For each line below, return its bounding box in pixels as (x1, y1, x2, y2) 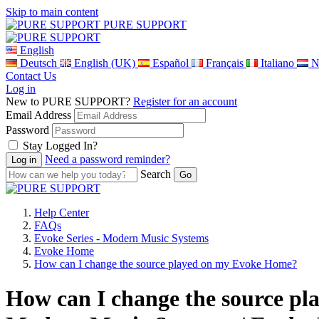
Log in (6, 83, 36, 95)
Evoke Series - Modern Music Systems (34, 232, 209, 244)
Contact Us (6, 70, 56, 82)
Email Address (6, 109, 71, 121)
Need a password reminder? (45, 153, 170, 165)
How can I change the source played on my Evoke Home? (34, 258, 297, 270)
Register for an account (133, 95, 237, 108)
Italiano (261, 57, 294, 69)
